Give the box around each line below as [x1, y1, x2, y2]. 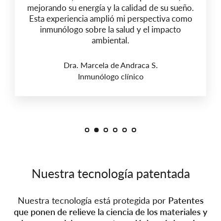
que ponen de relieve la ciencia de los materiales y [14, 206, 207, 217]
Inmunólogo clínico [77, 71, 144, 81]
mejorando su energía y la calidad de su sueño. [27, 2, 194, 13]
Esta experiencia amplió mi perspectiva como [29, 13, 192, 24]
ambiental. [92, 35, 129, 45]
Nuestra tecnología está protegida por [17, 194, 168, 206]
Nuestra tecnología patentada [31, 165, 190, 181]
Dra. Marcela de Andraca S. [63, 60, 158, 70]
